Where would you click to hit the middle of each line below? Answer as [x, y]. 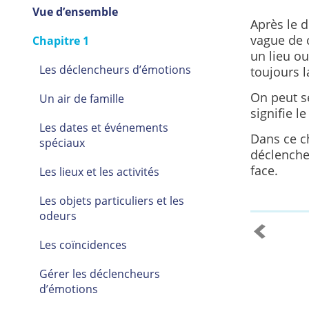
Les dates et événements [103, 128]
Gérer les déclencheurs [99, 274]
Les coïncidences [83, 245]
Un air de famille [81, 99]
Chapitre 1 [60, 41]
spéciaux [62, 143]
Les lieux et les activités [99, 172]
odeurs [58, 216]
